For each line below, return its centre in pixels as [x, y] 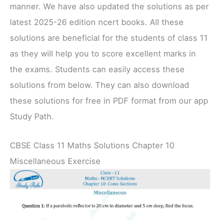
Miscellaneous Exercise [55, 161]
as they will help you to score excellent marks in [103, 54]
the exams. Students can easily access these [97, 69]
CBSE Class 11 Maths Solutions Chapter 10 [92, 145]
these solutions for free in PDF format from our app [109, 101]
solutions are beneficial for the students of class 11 [109, 38]
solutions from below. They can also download [99, 85]
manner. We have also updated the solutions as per [109, 7]
